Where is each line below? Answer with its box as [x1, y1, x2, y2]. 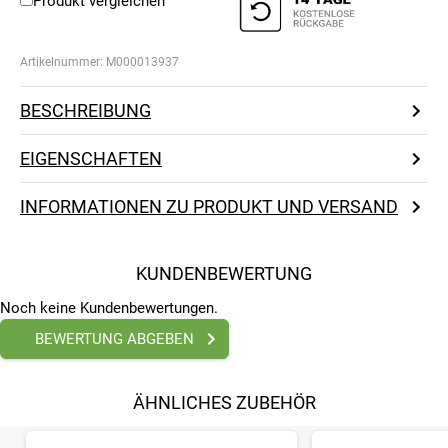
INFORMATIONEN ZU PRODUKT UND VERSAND [20, 196, 398, 218]
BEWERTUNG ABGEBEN [35, 330, 194, 349]
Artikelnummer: [20, 55, 106, 70]
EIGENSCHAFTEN [20, 148, 162, 170]
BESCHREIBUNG [20, 100, 151, 122]
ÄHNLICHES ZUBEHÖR [132, 392, 316, 414]
